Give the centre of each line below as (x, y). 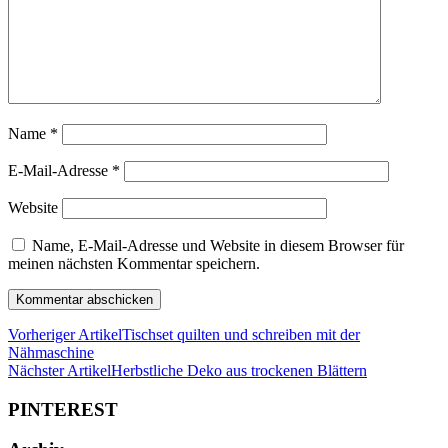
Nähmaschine (51, 352)
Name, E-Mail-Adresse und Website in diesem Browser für (218, 245)
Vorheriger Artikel (65, 334)
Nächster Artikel (59, 370)
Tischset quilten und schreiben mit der (241, 334)
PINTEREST (63, 409)
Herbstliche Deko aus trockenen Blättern (239, 370)
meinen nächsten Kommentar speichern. (134, 263)
